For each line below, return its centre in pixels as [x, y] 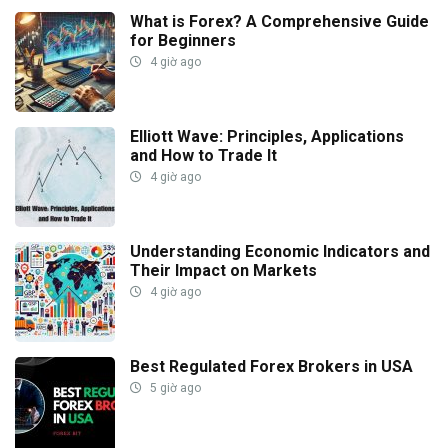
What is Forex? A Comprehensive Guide [279, 21]
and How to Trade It [203, 155]
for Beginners [183, 40]
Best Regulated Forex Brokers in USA [271, 366]
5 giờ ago [174, 387]
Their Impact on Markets [223, 270]
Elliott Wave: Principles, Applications [267, 136]
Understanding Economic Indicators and [280, 251]
